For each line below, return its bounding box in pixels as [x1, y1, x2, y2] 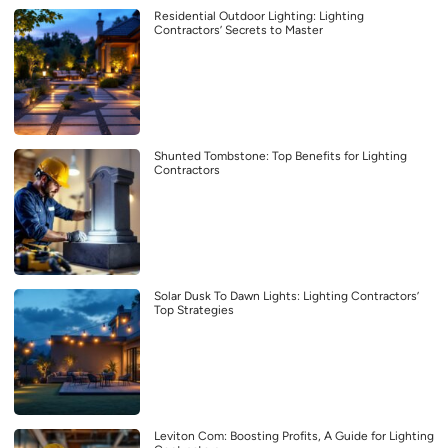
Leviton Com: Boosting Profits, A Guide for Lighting [154, 429, 434, 444]
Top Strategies [154, 303, 234, 318]
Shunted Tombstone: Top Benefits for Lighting [154, 149, 407, 164]
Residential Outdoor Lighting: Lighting [154, 9, 364, 24]
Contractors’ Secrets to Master [154, 23, 323, 38]
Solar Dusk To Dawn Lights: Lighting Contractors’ [154, 289, 419, 304]
